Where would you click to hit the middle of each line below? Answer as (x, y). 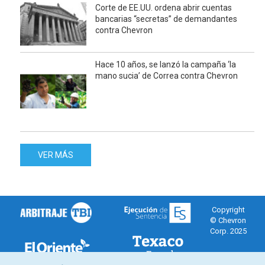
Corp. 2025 (228, 231)
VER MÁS (56, 155)
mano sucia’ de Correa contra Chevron (167, 75)
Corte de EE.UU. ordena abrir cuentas (164, 7)
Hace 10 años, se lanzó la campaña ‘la (166, 64)
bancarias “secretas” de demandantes (167, 19)
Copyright (228, 209)
